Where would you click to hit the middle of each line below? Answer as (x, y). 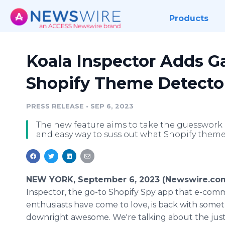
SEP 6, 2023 (112, 106)
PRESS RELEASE (55, 106)
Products (189, 18)
